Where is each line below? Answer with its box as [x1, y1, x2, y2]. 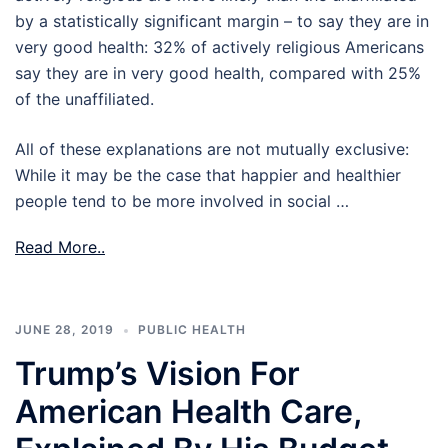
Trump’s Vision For [15, 354, 300, 394]
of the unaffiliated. [15, 89, 154, 110]
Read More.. [15, 237, 105, 258]
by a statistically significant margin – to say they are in [15, 11, 429, 32]
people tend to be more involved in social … [15, 191, 349, 212]
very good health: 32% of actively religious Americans [15, 37, 424, 58]
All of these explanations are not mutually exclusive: [15, 139, 409, 160]
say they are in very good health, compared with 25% [15, 63, 421, 84]
